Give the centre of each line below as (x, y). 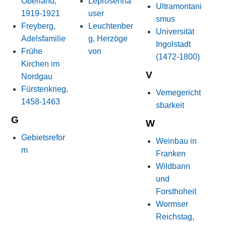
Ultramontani (179, 6)
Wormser (172, 204)
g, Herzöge (108, 39)
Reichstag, (175, 217)
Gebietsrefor (43, 138)
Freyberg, (38, 26)
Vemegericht (178, 92)
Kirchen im (40, 64)
